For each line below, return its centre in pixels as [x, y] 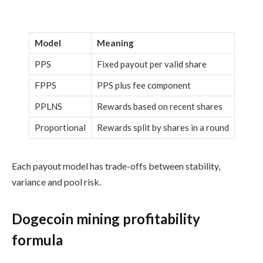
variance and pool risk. [56, 181]
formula [37, 240]
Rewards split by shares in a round [163, 127]
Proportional [60, 127]
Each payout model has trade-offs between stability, [116, 166]
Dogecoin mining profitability [106, 219]
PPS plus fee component [144, 85]
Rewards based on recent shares [159, 106]
